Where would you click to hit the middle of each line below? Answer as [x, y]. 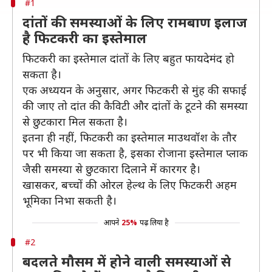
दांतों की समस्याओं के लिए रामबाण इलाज [135, 22]
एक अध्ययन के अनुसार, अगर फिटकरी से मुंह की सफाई [134, 90]
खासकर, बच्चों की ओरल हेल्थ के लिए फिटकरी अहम [130, 185]
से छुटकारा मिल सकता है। [75, 121]
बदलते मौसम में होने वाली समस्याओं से [127, 261]
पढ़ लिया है [154, 223]
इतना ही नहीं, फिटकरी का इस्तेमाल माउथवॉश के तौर [130, 137]
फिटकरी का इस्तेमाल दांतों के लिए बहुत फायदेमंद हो [128, 58]
